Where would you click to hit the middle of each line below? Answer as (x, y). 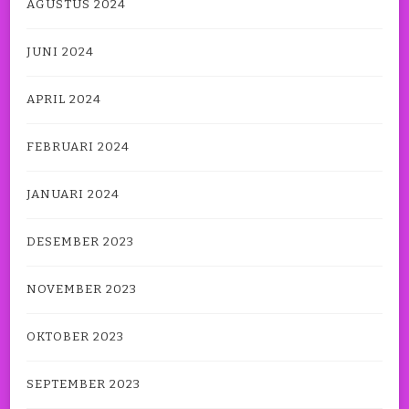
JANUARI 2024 (73, 195)
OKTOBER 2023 (75, 337)
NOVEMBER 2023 (82, 290)
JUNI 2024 (60, 52)
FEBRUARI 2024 (78, 147)
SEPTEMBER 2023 (84, 385)
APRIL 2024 (64, 100)
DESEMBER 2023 (80, 242)
